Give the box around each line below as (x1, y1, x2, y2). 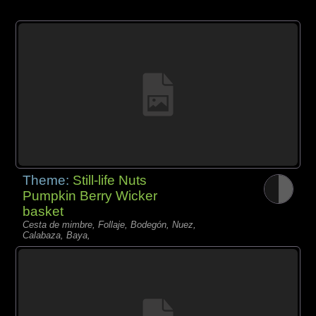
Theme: (23, 173, 73, 188)
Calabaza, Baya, (23, 230, 91, 241)
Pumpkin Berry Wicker (23, 188, 158, 203)
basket (23, 204, 64, 219)
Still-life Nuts (73, 173, 147, 188)
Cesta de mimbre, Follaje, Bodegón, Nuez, (23, 219, 197, 230)
